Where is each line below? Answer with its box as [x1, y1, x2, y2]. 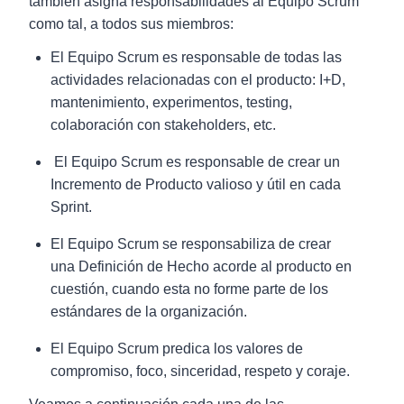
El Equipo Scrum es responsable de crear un [50, 154, 340, 170]
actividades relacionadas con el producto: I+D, [50, 72, 345, 87]
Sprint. [50, 199, 92, 215]
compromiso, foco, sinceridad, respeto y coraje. [50, 363, 350, 379]
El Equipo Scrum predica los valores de [50, 341, 303, 356]
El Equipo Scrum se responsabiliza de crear [50, 236, 331, 252]
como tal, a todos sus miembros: [29, 16, 234, 32]
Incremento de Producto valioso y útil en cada [50, 177, 341, 192]
